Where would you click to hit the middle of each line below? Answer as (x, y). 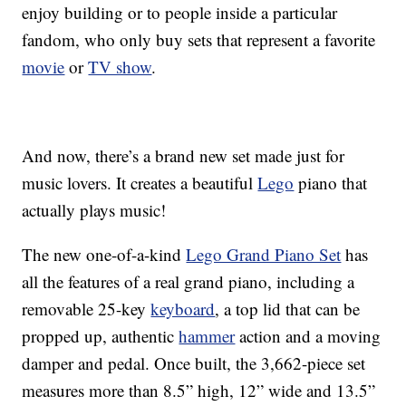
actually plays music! (94, 210)
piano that (331, 183)
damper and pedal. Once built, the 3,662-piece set (194, 363)
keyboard (183, 309)
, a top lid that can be (288, 309)
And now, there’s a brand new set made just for (184, 156)
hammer (207, 336)
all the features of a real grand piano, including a (188, 282)
